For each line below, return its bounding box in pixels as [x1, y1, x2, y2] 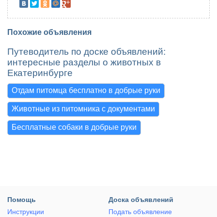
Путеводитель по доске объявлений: [7, 46, 166, 57]
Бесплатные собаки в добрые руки [12, 123, 137, 131]
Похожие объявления [7, 28, 92, 36]
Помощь [7, 196, 36, 203]
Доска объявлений [108, 196, 173, 203]
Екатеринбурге [7, 68, 73, 78]
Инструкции [7, 207, 44, 216]
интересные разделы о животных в [7, 57, 161, 67]
